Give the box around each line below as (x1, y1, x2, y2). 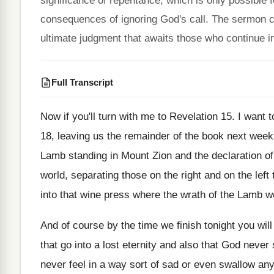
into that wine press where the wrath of (40, 189, 217, 201)
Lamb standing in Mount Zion (40, 150, 172, 161)
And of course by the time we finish (40, 220, 201, 231)
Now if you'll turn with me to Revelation (40, 111, 218, 122)
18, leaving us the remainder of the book (40, 130, 224, 142)
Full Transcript (51, 77, 113, 87)
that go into (40, 239, 91, 251)
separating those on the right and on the (71, 169, 252, 181)
